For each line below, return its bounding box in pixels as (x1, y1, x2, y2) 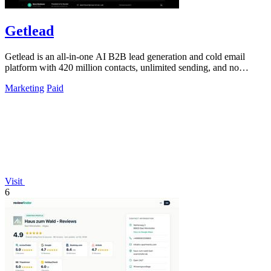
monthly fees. (5, 73, 56, 83)
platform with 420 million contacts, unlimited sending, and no (5, 62, 239, 73)
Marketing (5, 82, 44, 93)
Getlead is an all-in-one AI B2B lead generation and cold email (5, 51, 245, 62)
